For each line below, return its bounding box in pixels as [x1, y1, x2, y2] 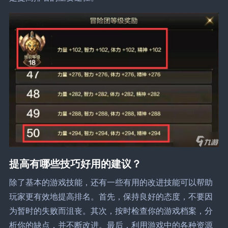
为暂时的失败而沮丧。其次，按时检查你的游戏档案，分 [9, 205, 213, 217]
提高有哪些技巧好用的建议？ [9, 156, 141, 171]
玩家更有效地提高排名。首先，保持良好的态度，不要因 [9, 191, 213, 203]
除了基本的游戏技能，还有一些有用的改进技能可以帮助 [9, 177, 213, 188]
